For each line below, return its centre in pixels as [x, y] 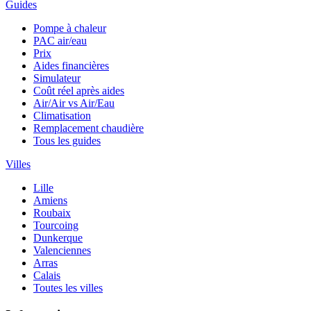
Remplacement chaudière [89, 128]
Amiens [50, 201]
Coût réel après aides [79, 91]
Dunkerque [58, 238]
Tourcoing [56, 226]
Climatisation [62, 116]
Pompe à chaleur [70, 28]
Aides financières [71, 66]
